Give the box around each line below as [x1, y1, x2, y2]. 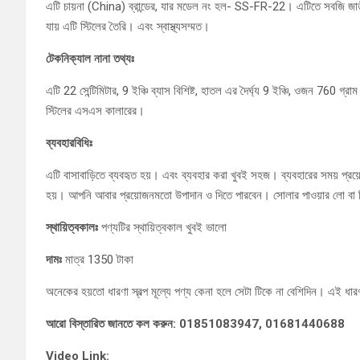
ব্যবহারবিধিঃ [46, 136, 92, 150]
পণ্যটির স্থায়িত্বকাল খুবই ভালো [98, 220, 227, 235]
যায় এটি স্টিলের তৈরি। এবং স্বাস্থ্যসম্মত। [46, 19, 210, 34]
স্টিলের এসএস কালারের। [46, 104, 145, 118]
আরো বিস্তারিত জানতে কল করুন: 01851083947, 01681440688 [46, 317, 345, 331]
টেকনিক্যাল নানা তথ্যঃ [46, 51, 134, 66]
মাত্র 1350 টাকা [65, 252, 133, 267]
